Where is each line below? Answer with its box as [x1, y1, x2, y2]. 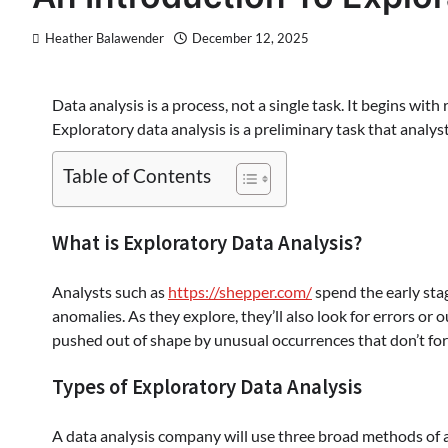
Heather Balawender [45, 31, 164, 46]
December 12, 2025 [192, 31, 309, 46]
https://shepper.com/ [168, 281, 312, 301]
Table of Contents [63, 164, 211, 188]
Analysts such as [52, 281, 168, 301]
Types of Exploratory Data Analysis [52, 374, 362, 401]
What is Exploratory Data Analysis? [52, 229, 362, 256]
